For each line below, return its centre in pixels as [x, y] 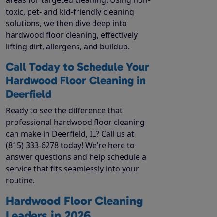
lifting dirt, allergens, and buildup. [68, 46]
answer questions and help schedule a [76, 157]
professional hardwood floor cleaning [75, 122]
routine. [20, 180]
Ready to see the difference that [64, 110]
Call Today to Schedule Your [77, 67]
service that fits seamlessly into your [72, 168]
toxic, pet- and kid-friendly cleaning [70, 11]
